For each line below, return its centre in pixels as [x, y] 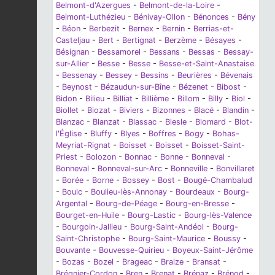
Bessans [165, 52]
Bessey [119, 76]
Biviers [131, 110]
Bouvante [73, 250]
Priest [67, 157]
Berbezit [104, 29]
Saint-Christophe [88, 239]
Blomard [211, 122]
